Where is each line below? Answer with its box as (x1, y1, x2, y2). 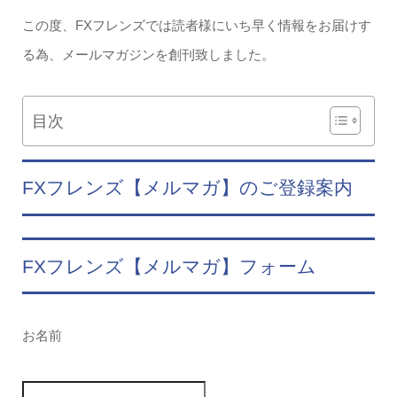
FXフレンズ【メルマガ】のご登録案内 (21, 177, 353, 198)
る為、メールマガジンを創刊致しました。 (21, 46, 275, 62)
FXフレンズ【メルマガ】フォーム (21, 255, 316, 276)
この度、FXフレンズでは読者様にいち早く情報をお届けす (21, 17, 371, 33)
